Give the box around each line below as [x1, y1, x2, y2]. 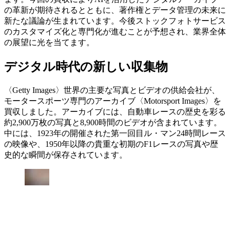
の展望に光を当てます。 [4, 38, 94, 47]
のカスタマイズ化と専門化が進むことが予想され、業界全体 [4, 27, 226, 36]
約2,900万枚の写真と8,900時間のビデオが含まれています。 [4, 118, 222, 127]
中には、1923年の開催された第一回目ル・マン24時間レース [4, 129, 226, 138]
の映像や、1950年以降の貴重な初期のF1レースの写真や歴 [4, 140, 218, 149]
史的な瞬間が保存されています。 [4, 150, 127, 160]
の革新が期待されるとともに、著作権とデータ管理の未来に [4, 6, 226, 15]
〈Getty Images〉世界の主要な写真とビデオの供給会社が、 [4, 86, 220, 95]
